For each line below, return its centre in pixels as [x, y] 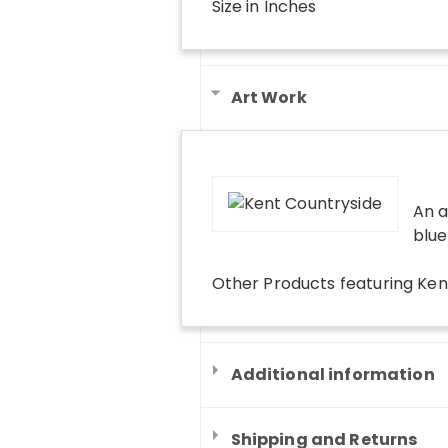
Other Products [273, 283]
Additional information [332, 374]
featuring [376, 283]
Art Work [268, 97]
